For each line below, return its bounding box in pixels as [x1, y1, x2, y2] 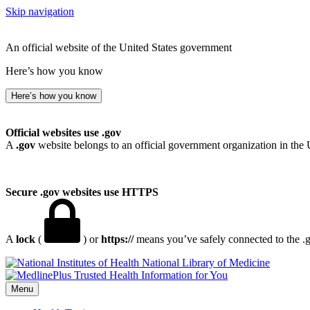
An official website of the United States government [6, 42, 232, 53]
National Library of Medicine [142, 257, 270, 268]
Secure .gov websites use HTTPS [6, 186, 158, 198]
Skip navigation [6, 6, 74, 17]
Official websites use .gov [6, 127, 121, 138]
